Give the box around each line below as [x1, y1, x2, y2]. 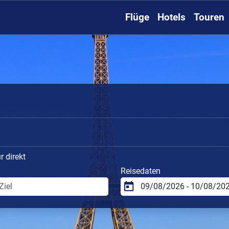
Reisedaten [121, 166, 161, 176]
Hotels [157, 11, 186, 24]
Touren [194, 11, 224, 24]
